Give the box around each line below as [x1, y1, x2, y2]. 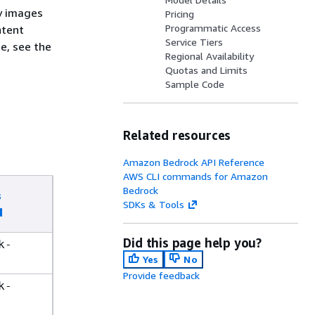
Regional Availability [165, 50, 255, 62]
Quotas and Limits [165, 64, 248, 76]
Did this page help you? [123, 235, 262, 250]
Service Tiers [165, 36, 224, 48]
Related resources [123, 127, 231, 143]
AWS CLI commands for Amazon [123, 170, 269, 182]
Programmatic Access [165, 22, 262, 34]
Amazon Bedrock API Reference [123, 156, 265, 168]
